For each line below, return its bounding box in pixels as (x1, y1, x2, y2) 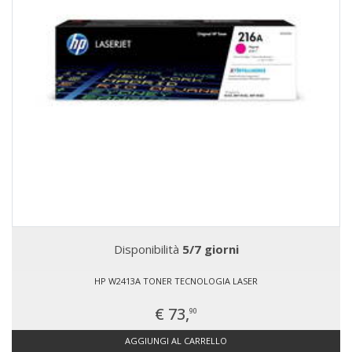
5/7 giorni (181, 241, 239, 257)
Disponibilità (113, 241, 182, 257)
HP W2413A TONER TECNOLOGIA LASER (94, 275, 258, 287)
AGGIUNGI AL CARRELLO (125, 335, 227, 346)
